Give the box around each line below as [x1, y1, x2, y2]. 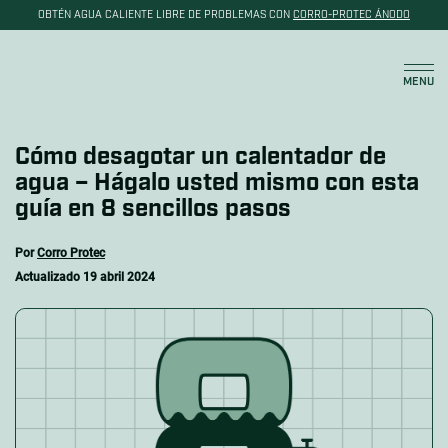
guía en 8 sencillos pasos [15, 193, 291, 225]
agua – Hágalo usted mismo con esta [15, 167, 419, 199]
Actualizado [15, 270, 83, 284]
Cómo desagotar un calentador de [15, 141, 386, 173]
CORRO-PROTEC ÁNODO [293, 7, 410, 22]
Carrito [357, 73, 410, 96]
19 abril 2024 [83, 270, 155, 284]
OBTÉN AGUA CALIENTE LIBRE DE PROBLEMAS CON [38, 7, 293, 22]
